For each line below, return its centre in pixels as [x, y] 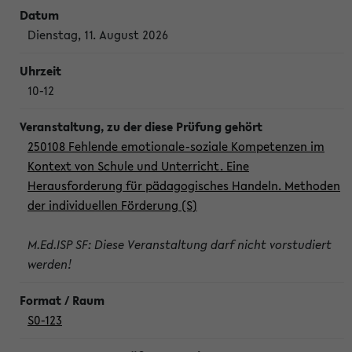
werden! [50, 264]
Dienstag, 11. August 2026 [98, 35]
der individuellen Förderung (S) [112, 205]
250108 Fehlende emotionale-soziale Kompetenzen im [176, 146]
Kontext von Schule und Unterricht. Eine [138, 166]
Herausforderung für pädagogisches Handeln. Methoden [184, 185]
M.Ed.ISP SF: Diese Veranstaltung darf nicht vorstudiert [180, 244]
